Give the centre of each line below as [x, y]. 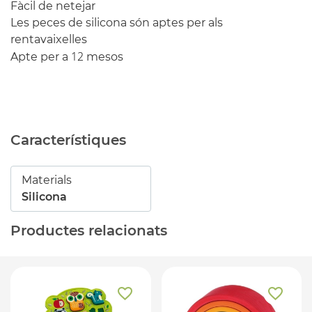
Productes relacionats [89, 230]
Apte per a [41, 56]
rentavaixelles [49, 39]
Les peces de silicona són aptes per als [117, 22]
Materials [47, 180]
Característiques [68, 140]
